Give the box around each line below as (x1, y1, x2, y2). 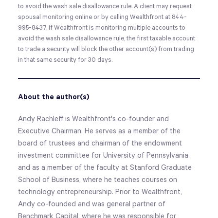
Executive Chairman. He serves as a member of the (18, 127, 181, 135)
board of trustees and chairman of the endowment (18, 139, 182, 147)
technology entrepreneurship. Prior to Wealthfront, (18, 187, 182, 196)
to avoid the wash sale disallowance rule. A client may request (18, 2, 192, 10)
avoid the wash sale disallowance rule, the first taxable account (18, 35, 196, 42)
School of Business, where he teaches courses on (18, 175, 178, 184)
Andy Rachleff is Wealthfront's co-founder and (18, 114, 169, 123)
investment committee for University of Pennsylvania (18, 151, 189, 160)
